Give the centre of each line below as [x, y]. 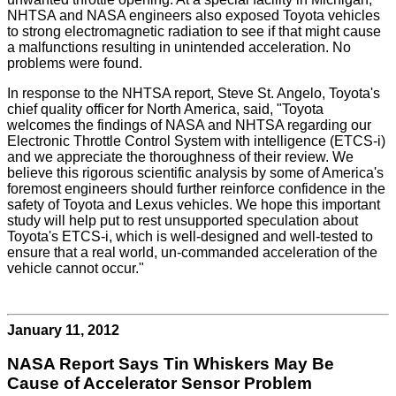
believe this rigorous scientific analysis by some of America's [195, 172]
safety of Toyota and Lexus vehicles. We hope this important [194, 204]
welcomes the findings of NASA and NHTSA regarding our [189, 125]
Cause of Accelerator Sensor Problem [160, 384]
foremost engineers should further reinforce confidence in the [196, 188]
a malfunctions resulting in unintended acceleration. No [179, 47]
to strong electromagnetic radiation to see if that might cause [194, 31]
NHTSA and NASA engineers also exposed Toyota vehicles [194, 15]
